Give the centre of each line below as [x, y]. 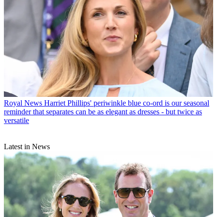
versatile [16, 120]
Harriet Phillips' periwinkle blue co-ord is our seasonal [127, 103]
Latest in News [27, 146]
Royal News [23, 103]
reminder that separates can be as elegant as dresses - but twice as [103, 111]
